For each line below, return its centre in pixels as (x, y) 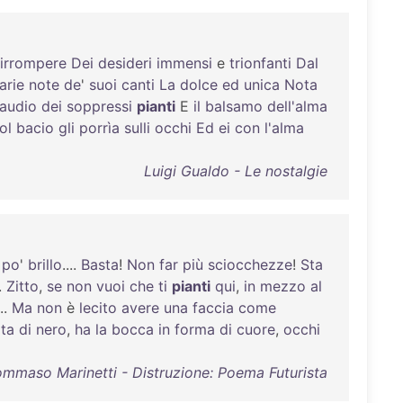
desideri (125, 63)
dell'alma (297, 106)
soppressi (99, 106)
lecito (98, 308)
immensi (184, 63)
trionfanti (260, 63)
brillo (45, 264)
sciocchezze (250, 264)
